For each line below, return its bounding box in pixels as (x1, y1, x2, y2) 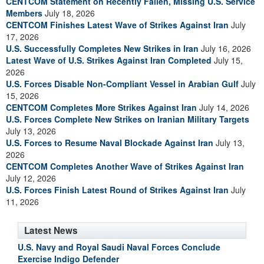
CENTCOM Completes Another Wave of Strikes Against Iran (6, 160, 244, 172)
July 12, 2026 (6, 172, 56, 184)
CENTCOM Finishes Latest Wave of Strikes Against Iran (6, 19, 229, 31)
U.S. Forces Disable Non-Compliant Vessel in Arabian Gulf (6, 78, 239, 90)
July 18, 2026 (42, 7, 95, 19)
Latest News (24, 224, 78, 237)
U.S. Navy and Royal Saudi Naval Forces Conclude (18, 241, 220, 253)
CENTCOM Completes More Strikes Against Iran (6, 101, 197, 113)
